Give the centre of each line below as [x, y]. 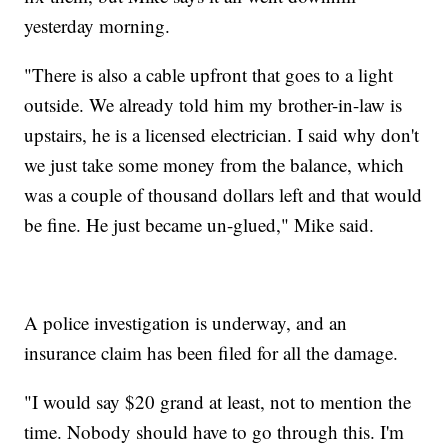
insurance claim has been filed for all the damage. [211, 352]
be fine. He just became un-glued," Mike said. [199, 224]
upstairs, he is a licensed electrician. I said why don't [222, 134]
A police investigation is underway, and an [186, 322]
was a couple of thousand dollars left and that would [223, 194]
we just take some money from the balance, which [214, 164]
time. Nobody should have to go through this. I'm [214, 431]
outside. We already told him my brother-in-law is [213, 104]
